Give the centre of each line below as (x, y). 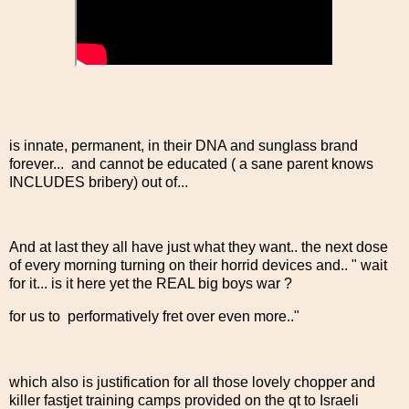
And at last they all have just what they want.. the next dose (199, 247)
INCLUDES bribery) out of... (99, 182)
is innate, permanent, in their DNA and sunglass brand (184, 145)
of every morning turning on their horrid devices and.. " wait (198, 266)
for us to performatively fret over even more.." (158, 317)
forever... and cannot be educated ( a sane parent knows (191, 163)
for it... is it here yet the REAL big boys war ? (151, 284)
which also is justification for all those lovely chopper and (192, 382)
